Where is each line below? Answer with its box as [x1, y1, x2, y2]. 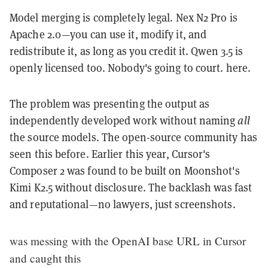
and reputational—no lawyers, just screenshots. [10, 197, 236, 211]
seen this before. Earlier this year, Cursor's [10, 147, 211, 161]
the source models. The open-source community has [10, 130, 257, 144]
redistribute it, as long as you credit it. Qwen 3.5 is [10, 44, 243, 58]
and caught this [10, 250, 81, 266]
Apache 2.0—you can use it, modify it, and [10, 27, 207, 41]
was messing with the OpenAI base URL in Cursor [10, 233, 246, 248]
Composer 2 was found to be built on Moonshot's [10, 163, 240, 178]
